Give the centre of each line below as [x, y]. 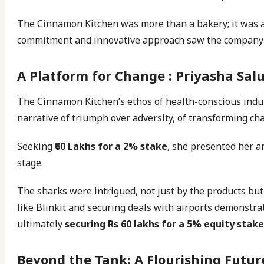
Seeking [36, 146]
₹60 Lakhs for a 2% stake [111, 146]
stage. [30, 163]
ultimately [41, 224]
